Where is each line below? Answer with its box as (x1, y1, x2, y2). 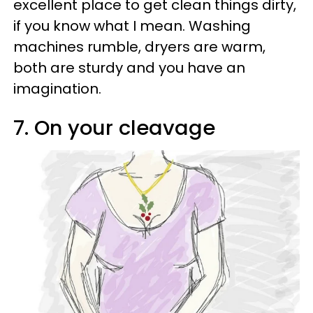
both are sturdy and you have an (13, 57, 245, 78)
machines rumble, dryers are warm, (13, 36, 265, 57)
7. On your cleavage (13, 113, 215, 142)
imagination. (13, 78, 101, 99)
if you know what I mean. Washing (13, 15, 251, 36)
